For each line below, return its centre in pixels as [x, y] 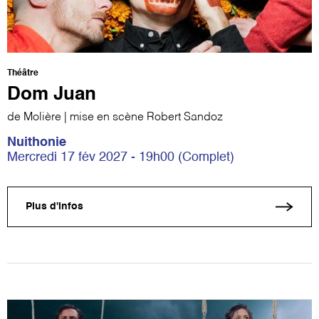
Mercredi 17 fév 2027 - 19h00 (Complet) [121, 157]
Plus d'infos [54, 207]
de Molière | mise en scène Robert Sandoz [115, 117]
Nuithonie [37, 142]
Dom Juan [52, 94]
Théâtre [23, 73]
